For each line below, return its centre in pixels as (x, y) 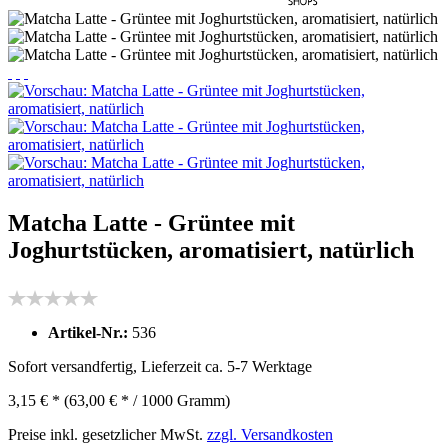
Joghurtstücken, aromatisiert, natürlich (211, 249)
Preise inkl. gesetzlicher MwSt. (107, 434)
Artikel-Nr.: (90, 332)
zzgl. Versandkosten (270, 434)
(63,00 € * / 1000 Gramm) (147, 400)
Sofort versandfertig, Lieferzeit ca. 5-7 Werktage (160, 366)
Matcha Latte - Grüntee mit (151, 222)
